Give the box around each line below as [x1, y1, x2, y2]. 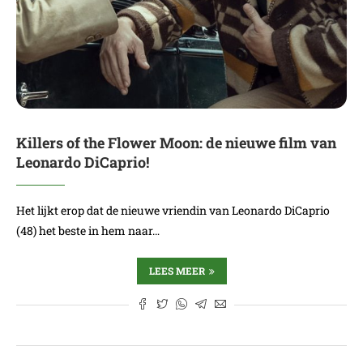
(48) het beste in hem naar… [16, 223, 160, 238]
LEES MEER [148, 264, 205, 277]
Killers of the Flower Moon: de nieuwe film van [16, 133, 336, 152]
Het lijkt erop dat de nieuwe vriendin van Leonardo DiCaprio [16, 203, 330, 218]
